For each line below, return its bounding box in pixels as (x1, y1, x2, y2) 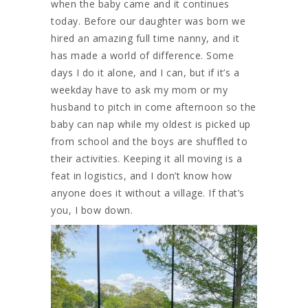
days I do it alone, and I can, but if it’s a (51, 65, 239, 79)
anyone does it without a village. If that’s (51, 186, 245, 199)
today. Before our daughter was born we (51, 14, 245, 27)
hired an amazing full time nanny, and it (51, 31, 239, 45)
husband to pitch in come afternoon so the (51, 100, 256, 113)
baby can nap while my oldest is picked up (51, 117, 251, 131)
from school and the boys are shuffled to (51, 134, 247, 148)
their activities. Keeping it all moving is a (51, 151, 242, 165)
